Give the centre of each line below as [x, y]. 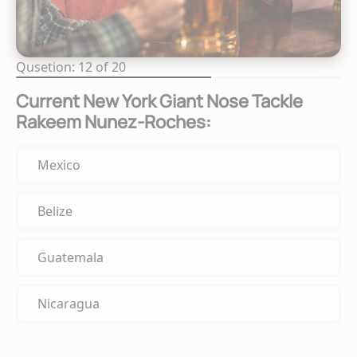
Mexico [59, 165]
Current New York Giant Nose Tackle [159, 101]
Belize [55, 211]
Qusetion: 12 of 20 [71, 67]
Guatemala [71, 257]
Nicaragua [69, 303]
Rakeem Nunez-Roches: [114, 122]
